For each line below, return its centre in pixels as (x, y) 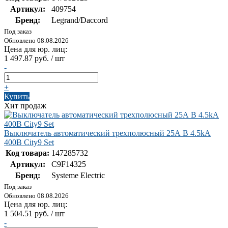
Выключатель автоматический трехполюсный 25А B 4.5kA (107, 133)
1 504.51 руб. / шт (34, 214)
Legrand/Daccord (80, 20)
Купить (17, 97)
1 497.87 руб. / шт (34, 59)
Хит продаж (25, 106)
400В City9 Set (29, 142)
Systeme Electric (78, 176)
